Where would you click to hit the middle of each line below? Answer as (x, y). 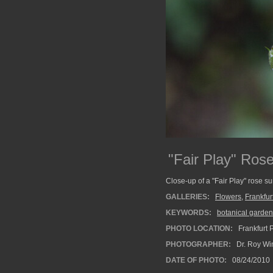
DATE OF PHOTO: (196, 260)
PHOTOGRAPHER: (198, 244)
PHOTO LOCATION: (199, 229)
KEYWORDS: (189, 213)
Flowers (228, 197)
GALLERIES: (188, 197)
